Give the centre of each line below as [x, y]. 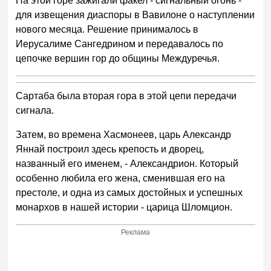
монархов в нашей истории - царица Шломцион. [124, 207]
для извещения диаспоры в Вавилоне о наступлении [135, 15]
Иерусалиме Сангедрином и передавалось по [120, 44]
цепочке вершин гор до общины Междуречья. [118, 59]
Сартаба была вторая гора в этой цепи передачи [126, 96]
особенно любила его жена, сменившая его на [121, 178]
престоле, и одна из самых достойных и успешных [129, 193]
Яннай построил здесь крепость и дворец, [110, 149]
